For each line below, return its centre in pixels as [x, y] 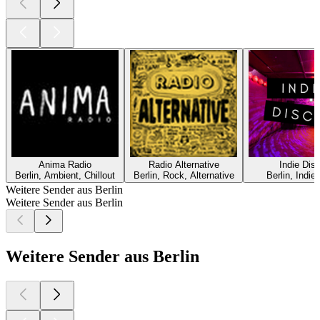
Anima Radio [65, 164]
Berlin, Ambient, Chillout [65, 175]
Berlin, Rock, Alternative [184, 175]
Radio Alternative [184, 164]
